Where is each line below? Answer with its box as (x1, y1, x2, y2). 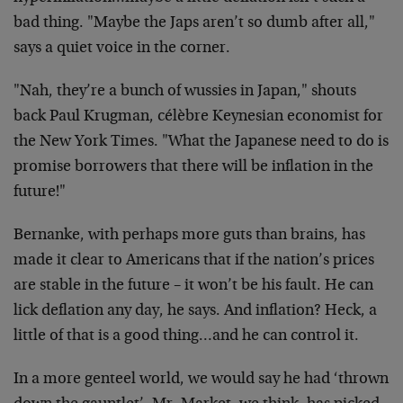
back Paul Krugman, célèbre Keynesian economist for (13, 109, 383, 125)
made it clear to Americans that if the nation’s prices (13, 253, 374, 269)
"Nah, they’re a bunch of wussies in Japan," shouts (13, 84, 356, 100)
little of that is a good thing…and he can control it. (13, 328, 359, 345)
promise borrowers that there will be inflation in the (13, 159, 373, 175)
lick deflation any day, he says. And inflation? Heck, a (13, 303, 377, 319)
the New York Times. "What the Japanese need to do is (13, 134, 389, 150)
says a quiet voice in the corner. (13, 40, 230, 57)
